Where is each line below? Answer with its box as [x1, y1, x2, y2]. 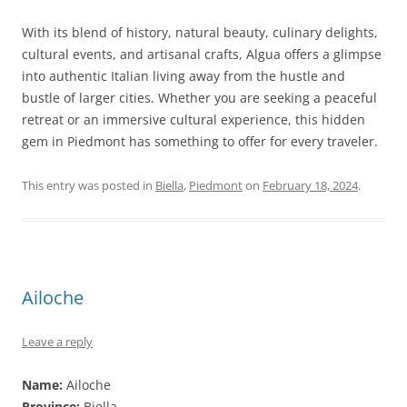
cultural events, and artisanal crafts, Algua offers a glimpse [22, 45, 382, 63]
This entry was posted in [22, 177, 155, 194]
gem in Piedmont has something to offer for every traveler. [22, 133, 378, 150]
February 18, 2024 [263, 177, 358, 194]
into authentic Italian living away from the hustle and [22, 67, 345, 84]
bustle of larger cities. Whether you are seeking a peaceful [22, 89, 377, 106]
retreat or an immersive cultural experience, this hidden [22, 111, 365, 128]
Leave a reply [22, 333, 93, 350]
